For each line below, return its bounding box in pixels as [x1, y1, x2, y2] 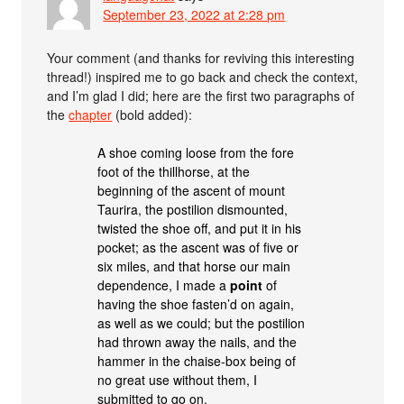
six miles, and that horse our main [97, 257, 291, 276]
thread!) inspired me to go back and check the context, [47, 68, 359, 87]
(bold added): [112, 106, 193, 124]
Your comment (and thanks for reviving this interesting [47, 49, 355, 68]
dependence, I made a [97, 276, 231, 295]
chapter [69, 106, 113, 124]
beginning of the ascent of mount [97, 181, 286, 200]
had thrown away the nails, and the [97, 333, 298, 352]
